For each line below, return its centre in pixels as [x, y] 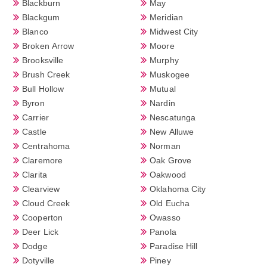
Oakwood [168, 174]
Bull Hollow [43, 89]
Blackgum [41, 17]
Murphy [164, 60]
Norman [165, 146]
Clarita [35, 174]
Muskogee [170, 74]
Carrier [35, 117]
